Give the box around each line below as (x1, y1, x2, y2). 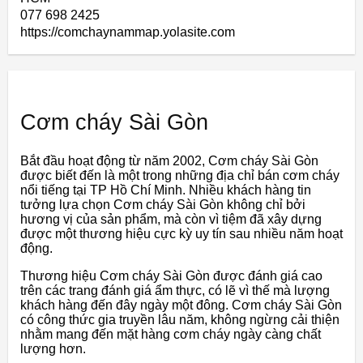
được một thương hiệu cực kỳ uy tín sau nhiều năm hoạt (20, 227, 343, 241)
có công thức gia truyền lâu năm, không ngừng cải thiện (20, 313, 340, 327)
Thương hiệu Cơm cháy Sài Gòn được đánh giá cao (20, 269, 322, 284)
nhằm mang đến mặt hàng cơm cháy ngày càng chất (20, 327, 321, 342)
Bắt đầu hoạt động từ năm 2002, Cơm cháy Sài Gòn (20, 154, 318, 169)
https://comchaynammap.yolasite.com (20, 25, 235, 40)
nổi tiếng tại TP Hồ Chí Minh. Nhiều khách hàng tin (20, 183, 311, 198)
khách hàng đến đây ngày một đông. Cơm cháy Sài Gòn (20, 298, 342, 313)
